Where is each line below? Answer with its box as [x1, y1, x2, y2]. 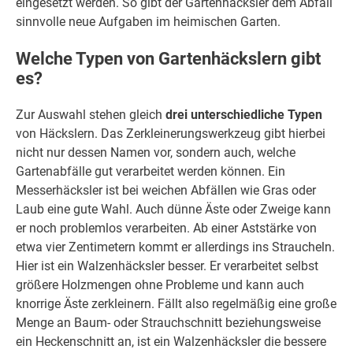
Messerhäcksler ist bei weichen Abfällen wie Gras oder [16, 183, 316, 199]
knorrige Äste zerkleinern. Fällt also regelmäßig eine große [16, 296, 336, 312]
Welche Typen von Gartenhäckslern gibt [16, 49, 321, 69]
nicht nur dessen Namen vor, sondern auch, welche [16, 145, 295, 161]
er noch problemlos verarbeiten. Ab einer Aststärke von [16, 221, 317, 236]
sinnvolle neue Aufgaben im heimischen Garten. [16, 14, 281, 30]
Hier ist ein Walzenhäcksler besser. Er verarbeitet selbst [16, 258, 318, 274]
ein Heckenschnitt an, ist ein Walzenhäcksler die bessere [16, 334, 326, 350]
